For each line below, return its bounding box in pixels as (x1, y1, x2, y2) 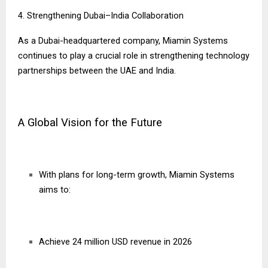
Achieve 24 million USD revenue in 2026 (39, 236, 192, 248)
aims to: (39, 184, 71, 196)
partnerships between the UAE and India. (18, 65, 176, 77)
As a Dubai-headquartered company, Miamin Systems (18, 35, 228, 47)
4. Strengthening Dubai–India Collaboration (18, 10, 184, 22)
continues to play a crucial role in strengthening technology (18, 50, 249, 62)
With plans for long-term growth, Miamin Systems (39, 169, 234, 181)
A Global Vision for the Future (18, 116, 165, 130)
